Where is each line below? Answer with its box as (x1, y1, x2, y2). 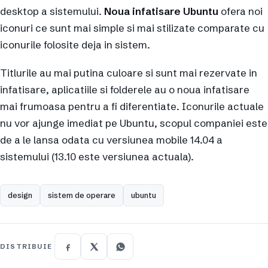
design (8, 190, 32, 200)
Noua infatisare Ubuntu (104, 4, 218, 17)
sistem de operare (48, 190, 115, 200)
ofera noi (218, 4, 263, 17)
